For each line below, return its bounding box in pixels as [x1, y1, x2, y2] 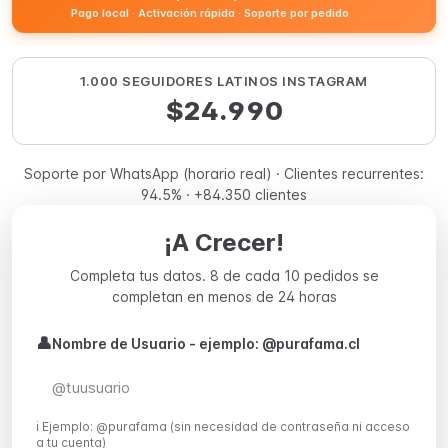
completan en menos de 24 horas [111, 288, 337, 305]
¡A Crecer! [164, 228, 284, 257]
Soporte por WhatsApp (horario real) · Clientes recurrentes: [24, 165, 424, 182]
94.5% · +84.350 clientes [141, 186, 307, 203]
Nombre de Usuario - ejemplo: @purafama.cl [52, 334, 360, 352]
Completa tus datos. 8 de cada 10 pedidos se [69, 267, 379, 284]
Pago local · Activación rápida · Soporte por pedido [71, 6, 349, 20]
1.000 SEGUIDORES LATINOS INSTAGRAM [80, 73, 368, 89]
